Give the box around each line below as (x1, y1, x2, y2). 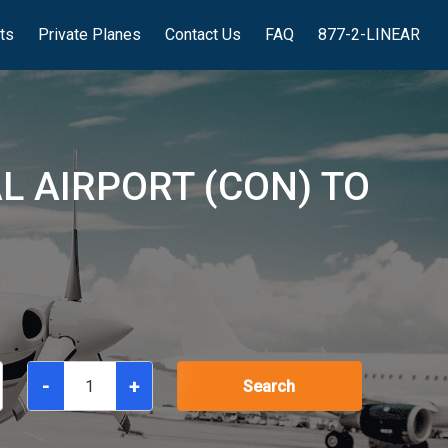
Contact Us (165, 25, 241, 44)
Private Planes (38, 25, 141, 44)
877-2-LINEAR (318, 25, 420, 44)
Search (243, 377, 296, 396)
